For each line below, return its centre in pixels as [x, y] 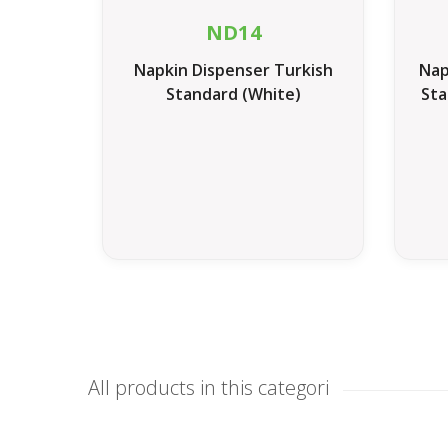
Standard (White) [233, 94]
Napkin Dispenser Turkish [233, 70]
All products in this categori [209, 387]
